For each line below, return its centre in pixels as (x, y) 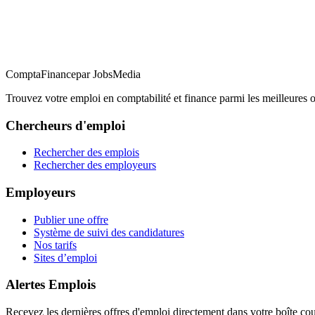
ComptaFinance (41, 74)
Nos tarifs (55, 245)
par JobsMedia (108, 74)
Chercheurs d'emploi (65, 125)
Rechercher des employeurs (95, 165)
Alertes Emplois (51, 285)
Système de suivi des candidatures (109, 232)
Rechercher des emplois (86, 153)
